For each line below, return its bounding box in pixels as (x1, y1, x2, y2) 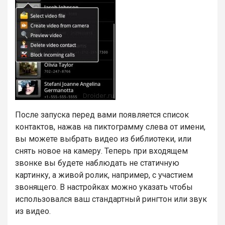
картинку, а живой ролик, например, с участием (15, 170, 193, 180)
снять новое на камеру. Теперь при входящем (15, 146, 188, 156)
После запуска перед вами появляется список (15, 110, 189, 120)
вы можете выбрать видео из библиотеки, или (15, 134, 191, 144)
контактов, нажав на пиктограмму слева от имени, (15, 122, 205, 132)
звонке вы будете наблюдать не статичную (15, 158, 179, 168)
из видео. (15, 206, 51, 216)
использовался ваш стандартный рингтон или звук (15, 194, 207, 204)
